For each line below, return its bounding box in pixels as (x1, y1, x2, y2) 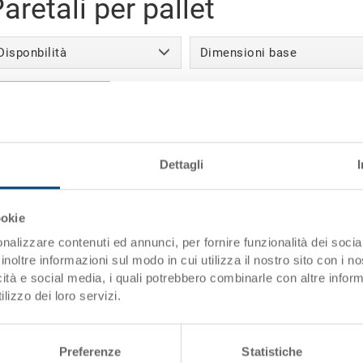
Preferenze (58, 344, 122, 359)
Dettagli (159, 157, 204, 172)
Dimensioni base (199, 45, 297, 61)
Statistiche (241, 344, 303, 359)
